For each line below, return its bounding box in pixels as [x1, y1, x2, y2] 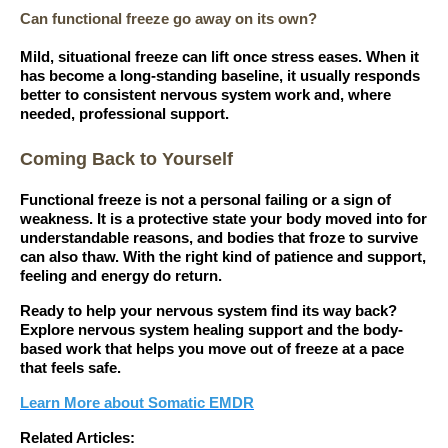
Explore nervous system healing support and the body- [20, 322, 403, 339]
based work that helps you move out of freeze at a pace [20, 341, 404, 358]
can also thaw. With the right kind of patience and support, [20, 249, 426, 266]
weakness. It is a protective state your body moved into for [20, 211, 427, 228]
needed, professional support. [20, 105, 229, 122]
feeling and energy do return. [20, 268, 222, 285]
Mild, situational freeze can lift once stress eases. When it [20, 48, 419, 65]
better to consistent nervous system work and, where [20, 86, 391, 103]
